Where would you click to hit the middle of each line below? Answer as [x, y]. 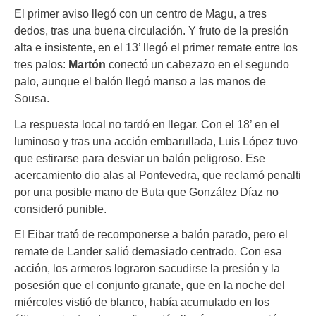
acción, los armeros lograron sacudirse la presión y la [147, 268]
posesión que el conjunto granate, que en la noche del [150, 285]
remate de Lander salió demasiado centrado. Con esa [148, 251]
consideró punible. [60, 208]
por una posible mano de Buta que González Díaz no [146, 192]
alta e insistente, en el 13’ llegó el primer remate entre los [156, 48]
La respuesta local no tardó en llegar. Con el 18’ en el [147, 124]
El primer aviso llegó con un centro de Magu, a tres [140, 14]
